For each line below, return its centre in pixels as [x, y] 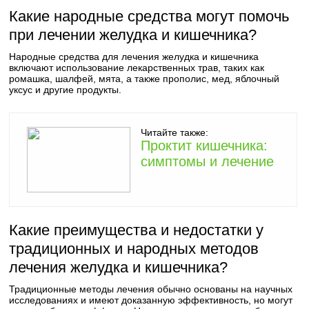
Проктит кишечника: [205, 146]
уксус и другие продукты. [66, 90]
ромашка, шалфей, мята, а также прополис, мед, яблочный [144, 79]
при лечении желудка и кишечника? [133, 35]
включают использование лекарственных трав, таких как [137, 68]
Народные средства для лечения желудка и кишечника [134, 57]
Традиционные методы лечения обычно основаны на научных [151, 289]
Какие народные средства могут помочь [149, 16]
